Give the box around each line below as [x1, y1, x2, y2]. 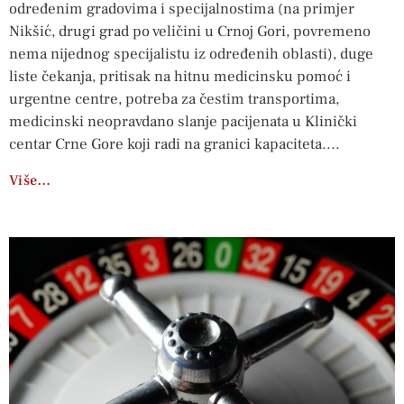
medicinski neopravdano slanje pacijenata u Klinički [9, 111, 357, 132]
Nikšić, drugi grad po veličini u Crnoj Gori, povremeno [9, 21, 371, 41]
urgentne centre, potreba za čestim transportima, [9, 88, 339, 109]
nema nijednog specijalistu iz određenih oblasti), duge [9, 43, 373, 64]
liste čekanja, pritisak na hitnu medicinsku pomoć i [9, 66, 351, 87]
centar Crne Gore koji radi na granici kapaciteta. [9, 133, 326, 154]
